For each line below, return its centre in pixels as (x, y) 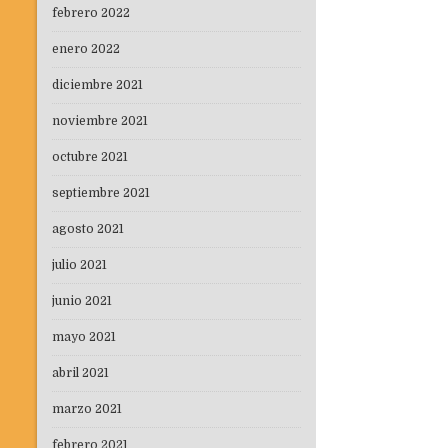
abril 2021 (80, 373)
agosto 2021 (88, 229)
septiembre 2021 (101, 193)
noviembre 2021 (100, 121)
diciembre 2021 (97, 85)
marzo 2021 (87, 409)
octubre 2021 (90, 157)
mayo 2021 (84, 337)
